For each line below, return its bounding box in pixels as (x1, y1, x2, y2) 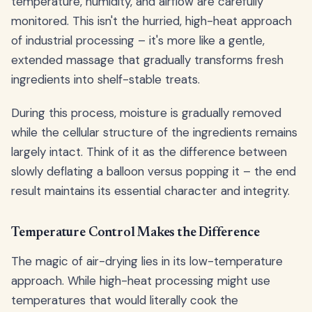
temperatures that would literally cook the (11, 292, 238, 308)
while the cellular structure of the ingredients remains (11, 124, 297, 140)
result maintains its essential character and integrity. (11, 182, 290, 198)
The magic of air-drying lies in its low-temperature (11, 253, 283, 269)
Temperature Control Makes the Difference (11, 226, 260, 240)
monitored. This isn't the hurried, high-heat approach (11, 13, 292, 29)
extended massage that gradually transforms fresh (11, 52, 283, 68)
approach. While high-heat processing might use (11, 272, 270, 288)
